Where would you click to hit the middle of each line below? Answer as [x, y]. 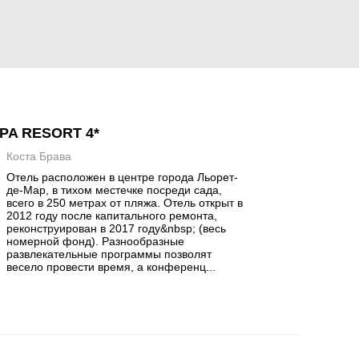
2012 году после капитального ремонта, [112, 216]
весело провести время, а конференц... [111, 267]
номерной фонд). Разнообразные [96, 241]
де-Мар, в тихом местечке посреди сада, [115, 190]
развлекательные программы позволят [109, 254]
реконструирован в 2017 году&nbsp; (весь [117, 228]
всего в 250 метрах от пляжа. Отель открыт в [125, 203]
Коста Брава [39, 156]
